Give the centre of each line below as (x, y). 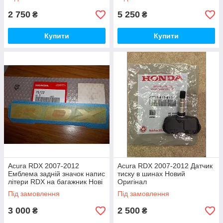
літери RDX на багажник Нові (55, 182)
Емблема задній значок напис (56, 174)
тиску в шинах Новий (151, 174)
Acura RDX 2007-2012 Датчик (165, 166)
